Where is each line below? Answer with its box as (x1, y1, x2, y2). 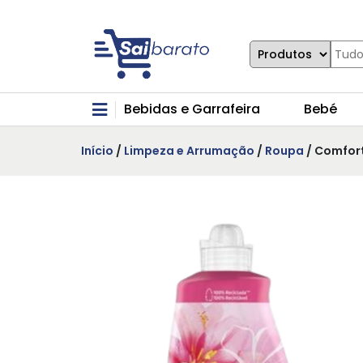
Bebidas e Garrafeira (124, 100, 260, 119)
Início (81, 143, 113, 160)
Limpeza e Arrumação (124, 143, 254, 160)
